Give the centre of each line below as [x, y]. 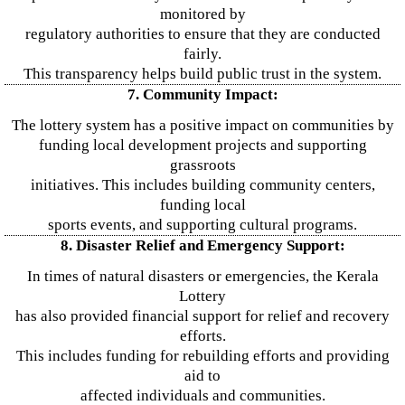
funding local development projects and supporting [202, 145]
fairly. [202, 54]
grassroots [202, 165]
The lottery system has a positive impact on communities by [202, 125]
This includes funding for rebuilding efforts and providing [202, 356]
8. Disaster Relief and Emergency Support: [202, 245]
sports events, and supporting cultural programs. [202, 225]
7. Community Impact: [202, 94]
